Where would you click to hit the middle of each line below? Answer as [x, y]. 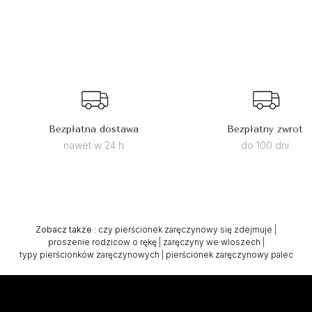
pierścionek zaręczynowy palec [229, 254]
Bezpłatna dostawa [94, 129]
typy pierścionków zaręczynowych [89, 254]
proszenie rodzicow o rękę [102, 242]
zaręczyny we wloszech [211, 242]
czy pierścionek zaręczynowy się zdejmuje [185, 229]
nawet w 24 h [94, 145]
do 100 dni [265, 145]
